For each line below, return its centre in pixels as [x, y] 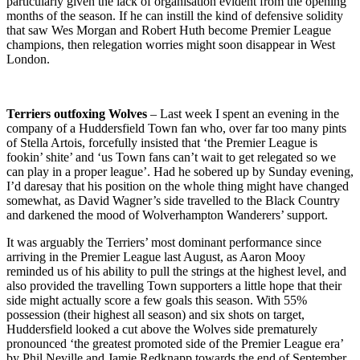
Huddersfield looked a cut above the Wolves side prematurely [162, 329]
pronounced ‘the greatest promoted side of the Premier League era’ [175, 343]
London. [28, 59]
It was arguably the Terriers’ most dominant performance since [164, 242]
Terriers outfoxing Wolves [78, 113]
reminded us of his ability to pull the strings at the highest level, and [176, 271]
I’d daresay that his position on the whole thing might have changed [178, 186]
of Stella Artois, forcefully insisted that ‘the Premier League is [162, 142]
